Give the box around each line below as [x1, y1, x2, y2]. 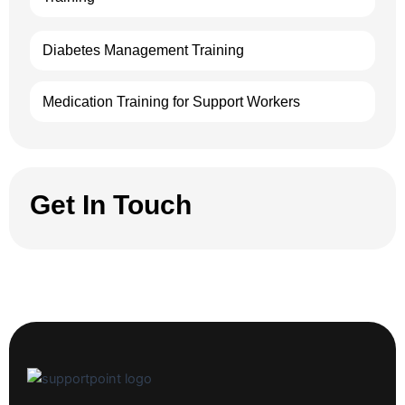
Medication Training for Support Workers [42, 94, 300, 109]
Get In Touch [30, 190, 192, 220]
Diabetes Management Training [42, 42, 244, 58]
